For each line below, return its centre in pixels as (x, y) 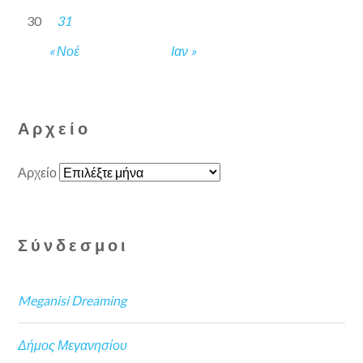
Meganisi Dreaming (73, 300)
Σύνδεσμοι (74, 245)
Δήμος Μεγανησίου (73, 345)
